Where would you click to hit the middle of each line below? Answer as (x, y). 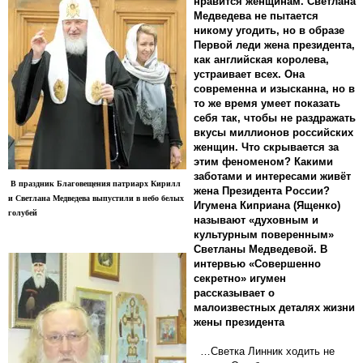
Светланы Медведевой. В (261, 249)
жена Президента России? (262, 190)
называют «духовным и (256, 220)
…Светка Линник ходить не (264, 351)
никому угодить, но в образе (269, 30)
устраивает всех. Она (249, 74)
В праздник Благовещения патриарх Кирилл (94, 183)
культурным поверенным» (264, 234)
